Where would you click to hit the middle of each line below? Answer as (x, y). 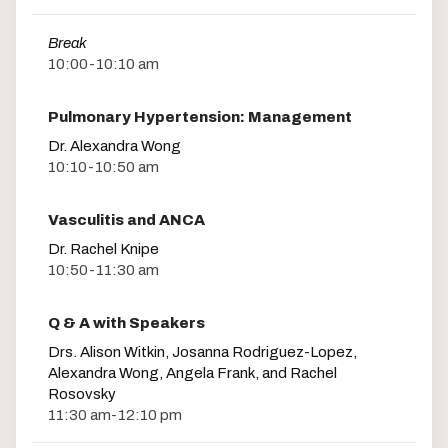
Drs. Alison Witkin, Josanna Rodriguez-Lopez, (202, 351)
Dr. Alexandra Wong (114, 145)
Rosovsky (82, 393)
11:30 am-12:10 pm (115, 414)
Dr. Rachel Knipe (103, 248)
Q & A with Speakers (126, 322)
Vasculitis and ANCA (126, 219)
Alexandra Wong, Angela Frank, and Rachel (192, 372)
